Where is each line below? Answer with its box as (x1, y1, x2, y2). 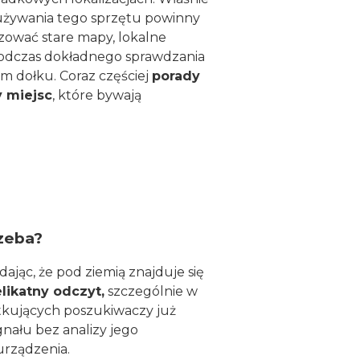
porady (152, 67, 200, 84)
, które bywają (52, 87, 141, 103)
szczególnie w (104, 284, 198, 300)
